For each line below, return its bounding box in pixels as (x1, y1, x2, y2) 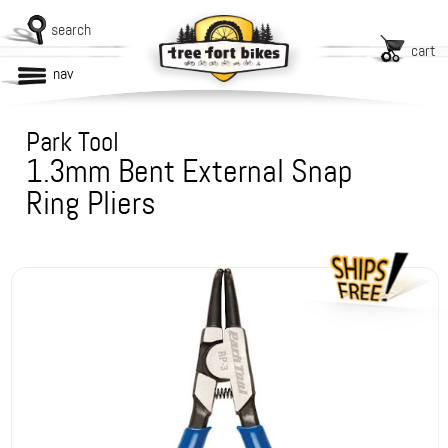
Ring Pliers (26, 183, 157, 224)
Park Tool (26, 125, 120, 159)
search (51, 19, 91, 40)
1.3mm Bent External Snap (26, 151, 354, 192)
